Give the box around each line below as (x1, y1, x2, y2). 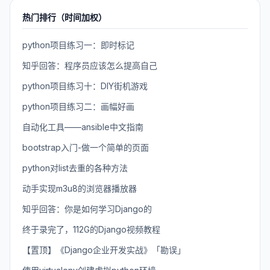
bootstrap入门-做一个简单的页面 (22, 142, 149, 152)
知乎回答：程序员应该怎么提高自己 (22, 60, 157, 71)
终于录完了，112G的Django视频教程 (22, 224, 160, 234)
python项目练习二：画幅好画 (22, 101, 134, 111)
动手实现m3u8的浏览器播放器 (22, 183, 137, 193)
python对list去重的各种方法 (22, 163, 128, 173)
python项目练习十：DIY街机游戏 (22, 81, 148, 91)
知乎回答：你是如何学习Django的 (22, 204, 152, 214)
